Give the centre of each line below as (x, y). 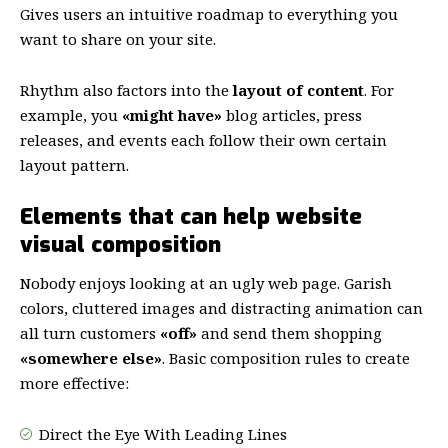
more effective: (74, 383)
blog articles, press (292, 114)
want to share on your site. (118, 39)
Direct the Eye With (110, 433)
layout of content (298, 89)
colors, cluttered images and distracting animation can (221, 308)
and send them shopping (289, 333)
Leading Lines (236, 433)
